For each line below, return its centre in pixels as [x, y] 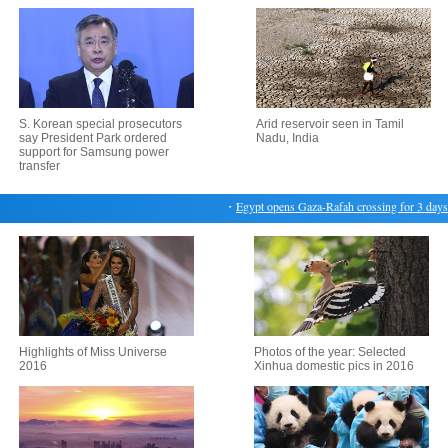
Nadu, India [287, 138]
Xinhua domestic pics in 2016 [334, 366]
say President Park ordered [92, 138]
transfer [39, 166]
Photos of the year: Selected [330, 352]
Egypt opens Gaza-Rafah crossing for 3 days [324, 206]
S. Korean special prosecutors [100, 124]
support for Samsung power [93, 152]
